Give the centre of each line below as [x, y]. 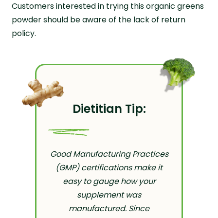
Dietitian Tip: [109, 109]
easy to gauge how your [109, 181]
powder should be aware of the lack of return [99, 19]
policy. [24, 33]
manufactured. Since [109, 208]
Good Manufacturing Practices [109, 154]
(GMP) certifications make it [109, 167]
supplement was [109, 195]
